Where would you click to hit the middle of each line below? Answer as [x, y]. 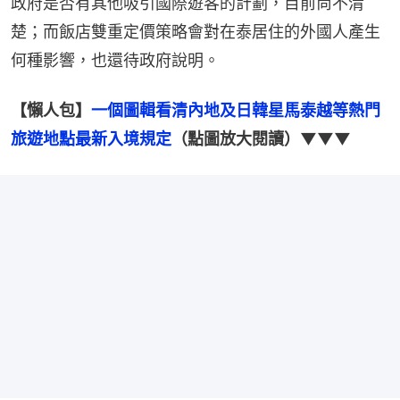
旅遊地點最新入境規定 [91, 138]
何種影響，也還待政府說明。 [115, 60]
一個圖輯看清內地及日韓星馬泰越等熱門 [236, 110]
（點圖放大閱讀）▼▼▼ [261, 138]
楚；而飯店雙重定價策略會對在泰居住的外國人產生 [196, 31]
